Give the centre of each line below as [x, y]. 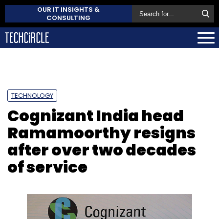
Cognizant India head [96, 115]
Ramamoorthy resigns [101, 132]
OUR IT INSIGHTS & [68, 10]
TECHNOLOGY [32, 95]
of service [47, 167]
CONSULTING [68, 18]
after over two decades [102, 150]
